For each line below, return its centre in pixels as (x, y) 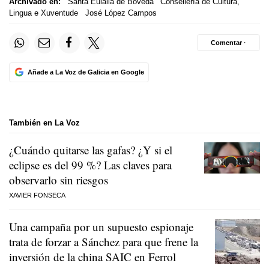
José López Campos (121, 13)
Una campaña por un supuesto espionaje (101, 227)
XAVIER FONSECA (37, 195)
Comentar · (228, 42)
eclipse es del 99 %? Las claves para (90, 165)
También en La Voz (44, 122)
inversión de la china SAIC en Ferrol (92, 257)
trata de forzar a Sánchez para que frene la (104, 242)
